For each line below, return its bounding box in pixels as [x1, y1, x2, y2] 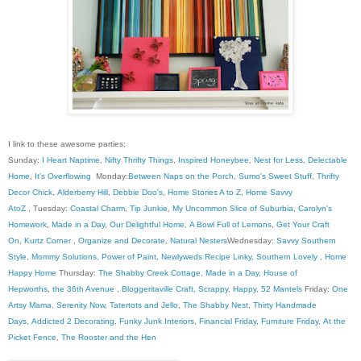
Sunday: [8, 156, 42, 165]
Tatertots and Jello [110, 301, 178, 310]
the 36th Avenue [52, 284, 114, 294]
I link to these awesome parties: [8, 139, 126, 149]
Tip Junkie [130, 204, 168, 214]
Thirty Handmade [253, 301, 317, 310]
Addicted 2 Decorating [31, 317, 114, 326]
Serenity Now [56, 301, 105, 310]
